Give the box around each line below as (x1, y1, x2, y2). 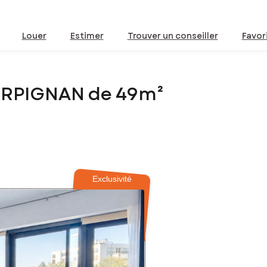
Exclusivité (92, 174, 132, 184)
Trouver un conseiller (127, 30, 218, 42)
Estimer (70, 30, 104, 42)
